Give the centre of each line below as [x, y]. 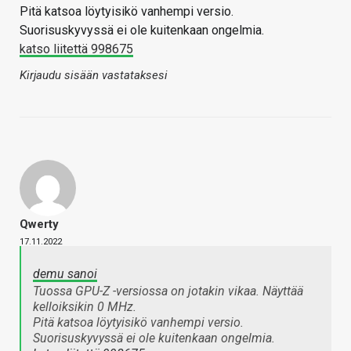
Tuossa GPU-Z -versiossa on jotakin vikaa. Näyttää [168, 291]
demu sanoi [65, 273]
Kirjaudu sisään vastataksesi [94, 75]
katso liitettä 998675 [76, 49]
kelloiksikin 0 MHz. [85, 306]
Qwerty [39, 224]
